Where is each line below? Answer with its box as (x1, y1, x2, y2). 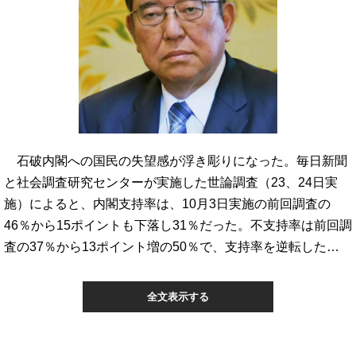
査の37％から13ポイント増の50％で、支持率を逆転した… (4, 239, 339, 253)
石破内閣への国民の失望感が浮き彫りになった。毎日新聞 (4, 153, 347, 168)
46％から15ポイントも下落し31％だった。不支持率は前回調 (4, 218, 352, 232)
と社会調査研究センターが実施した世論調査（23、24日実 (4, 175, 338, 189)
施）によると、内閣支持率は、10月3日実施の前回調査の (4, 196, 331, 211)
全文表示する (147, 291, 209, 303)
